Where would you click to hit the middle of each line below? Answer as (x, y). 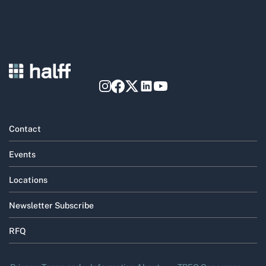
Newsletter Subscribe (51, 205)
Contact (25, 128)
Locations (28, 179)
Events (22, 154)
